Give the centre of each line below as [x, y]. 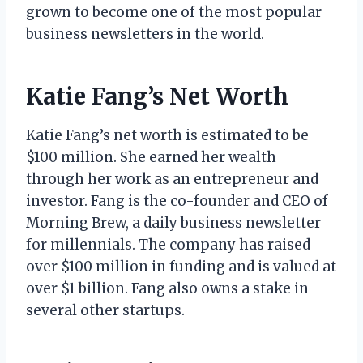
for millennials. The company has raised [168, 244]
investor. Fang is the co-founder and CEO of [177, 201]
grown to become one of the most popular [174, 12]
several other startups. [105, 310]
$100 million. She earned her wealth [151, 157]
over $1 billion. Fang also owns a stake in [167, 288]
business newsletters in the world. [145, 34]
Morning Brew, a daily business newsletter [173, 222]
